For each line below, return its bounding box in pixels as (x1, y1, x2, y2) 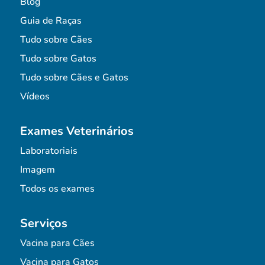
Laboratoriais (20, 144, 77, 157)
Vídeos (20, 89, 50, 103)
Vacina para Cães (20, 236, 95, 250)
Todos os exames (20, 182, 95, 195)
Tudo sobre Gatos (20, 51, 96, 65)
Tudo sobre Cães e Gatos (20, 70, 128, 84)
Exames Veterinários (20, 122, 134, 139)
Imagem (20, 163, 55, 176)
